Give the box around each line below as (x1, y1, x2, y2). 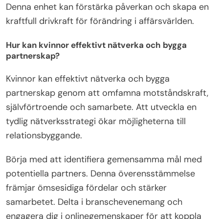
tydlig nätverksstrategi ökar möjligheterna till (6, 115, 186, 128)
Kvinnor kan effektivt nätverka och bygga (6, 73, 170, 85)
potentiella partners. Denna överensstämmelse (6, 168, 195, 180)
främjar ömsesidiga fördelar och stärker (6, 182, 167, 194)
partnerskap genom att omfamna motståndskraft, (6, 87, 208, 99)
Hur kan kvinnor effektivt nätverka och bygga (6, 39, 187, 50)
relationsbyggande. (6, 130, 82, 142)
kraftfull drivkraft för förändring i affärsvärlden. (6, 15, 194, 27)
